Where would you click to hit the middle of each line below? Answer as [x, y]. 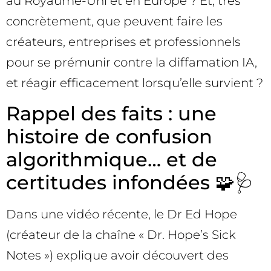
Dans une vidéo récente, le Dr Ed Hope [122, 214]
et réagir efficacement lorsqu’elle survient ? [135, 83]
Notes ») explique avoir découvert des [117, 255]
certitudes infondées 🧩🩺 [130, 182]
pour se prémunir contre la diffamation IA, [132, 63]
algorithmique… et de [112, 159]
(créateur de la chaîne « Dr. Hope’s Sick [121, 234]
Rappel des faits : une [111, 113]
